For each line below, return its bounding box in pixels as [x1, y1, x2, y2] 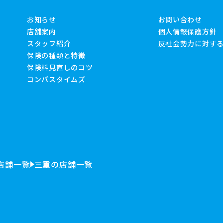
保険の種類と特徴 [27, 50, 86, 61]
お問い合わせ [158, 14, 202, 25]
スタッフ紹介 [27, 38, 71, 49]
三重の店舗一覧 [34, 158, 93, 171]
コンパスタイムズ [27, 74, 86, 85]
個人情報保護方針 [158, 26, 217, 37]
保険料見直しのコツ [27, 62, 93, 73]
